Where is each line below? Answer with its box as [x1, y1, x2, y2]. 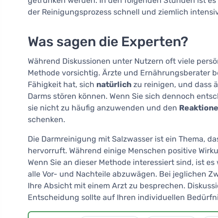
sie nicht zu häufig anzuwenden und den [28, 103, 179, 113]
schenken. [28, 115, 65, 125]
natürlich [96, 80, 131, 90]
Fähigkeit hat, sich [28, 80, 96, 90]
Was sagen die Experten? [28, 34, 188, 50]
